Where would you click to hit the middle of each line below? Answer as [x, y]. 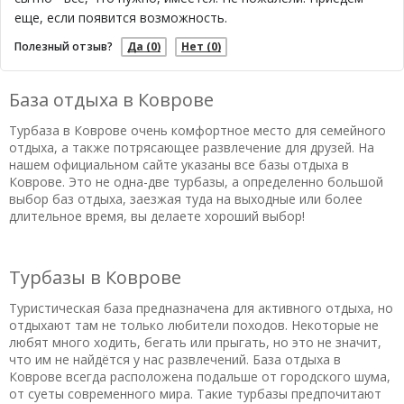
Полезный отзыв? [64, 46]
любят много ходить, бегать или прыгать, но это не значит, [195, 342]
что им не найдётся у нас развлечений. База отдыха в [175, 359]
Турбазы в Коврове [95, 277]
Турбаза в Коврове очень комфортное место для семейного [197, 130]
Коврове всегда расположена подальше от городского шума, [200, 376]
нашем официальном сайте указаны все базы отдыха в [179, 164]
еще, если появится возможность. [121, 18]
